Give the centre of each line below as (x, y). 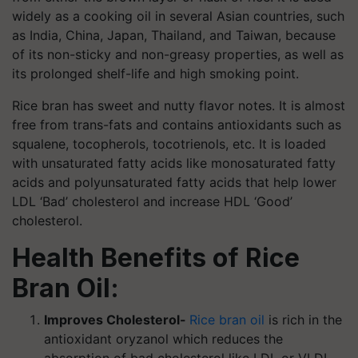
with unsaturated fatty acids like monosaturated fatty (174, 163)
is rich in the (303, 320)
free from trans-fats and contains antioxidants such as (177, 125)
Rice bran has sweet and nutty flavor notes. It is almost (179, 105)
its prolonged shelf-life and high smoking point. (155, 74)
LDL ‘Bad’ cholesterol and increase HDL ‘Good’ (152, 201)
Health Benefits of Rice (156, 258)
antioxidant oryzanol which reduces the (163, 339)
